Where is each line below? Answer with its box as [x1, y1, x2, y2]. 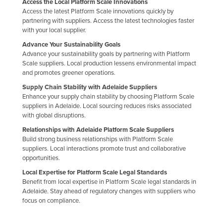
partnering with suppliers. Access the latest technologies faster [22, 16, 194, 25]
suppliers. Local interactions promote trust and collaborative [22, 144, 186, 153]
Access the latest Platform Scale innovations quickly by [22, 7, 173, 15]
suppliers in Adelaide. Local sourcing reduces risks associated [22, 102, 191, 110]
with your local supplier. [22, 26, 86, 34]
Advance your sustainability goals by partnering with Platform [22, 50, 190, 58]
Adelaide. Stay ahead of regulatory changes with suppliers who [22, 187, 195, 195]
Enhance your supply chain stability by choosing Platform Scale [22, 92, 194, 101]
